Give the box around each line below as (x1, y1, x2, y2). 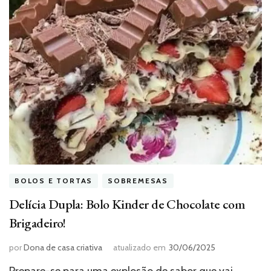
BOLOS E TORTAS (15, 176, 93, 186)
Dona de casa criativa (24, 241, 102, 253)
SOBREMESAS (108, 176, 168, 186)
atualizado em (113, 241, 166, 253)
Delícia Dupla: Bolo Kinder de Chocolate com (9, 195, 246, 213)
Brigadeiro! (9, 214, 66, 232)
